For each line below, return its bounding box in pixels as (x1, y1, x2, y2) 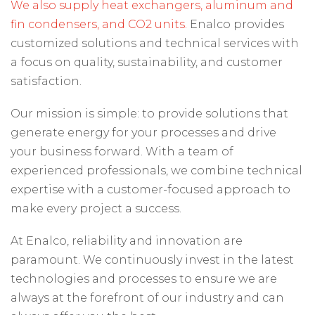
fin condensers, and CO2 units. (11, 18, 187, 31)
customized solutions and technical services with (11, 37, 299, 50)
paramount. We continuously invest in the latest (11, 253, 294, 267)
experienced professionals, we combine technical (11, 164, 302, 178)
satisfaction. (11, 75, 82, 88)
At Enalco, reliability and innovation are (11, 234, 243, 248)
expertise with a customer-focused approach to (11, 183, 290, 197)
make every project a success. (11, 202, 181, 216)
